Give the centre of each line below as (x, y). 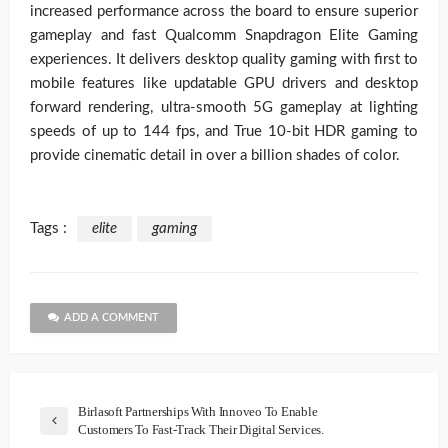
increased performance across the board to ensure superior (224, 12)
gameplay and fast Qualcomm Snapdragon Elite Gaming (224, 36)
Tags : (48, 229)
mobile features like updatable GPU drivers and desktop (224, 84)
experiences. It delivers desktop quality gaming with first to (224, 60)
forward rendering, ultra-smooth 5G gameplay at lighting (224, 108)
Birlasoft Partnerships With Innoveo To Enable (198, 412)
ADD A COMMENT (111, 318)
